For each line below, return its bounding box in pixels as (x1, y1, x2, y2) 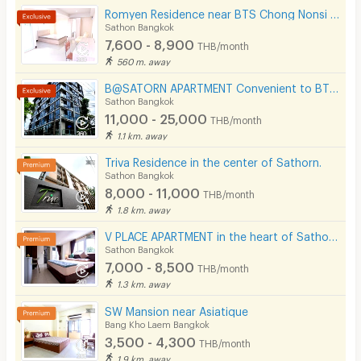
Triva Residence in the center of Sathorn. (105, 156, 322, 165)
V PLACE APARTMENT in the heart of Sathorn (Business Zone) (329, 230, 338, 239)
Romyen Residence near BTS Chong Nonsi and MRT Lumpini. (330, 7, 340, 16)
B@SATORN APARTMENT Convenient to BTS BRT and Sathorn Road (330, 81, 339, 91)
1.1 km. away (117, 131, 168, 139)
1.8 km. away (117, 205, 171, 213)
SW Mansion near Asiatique (105, 304, 249, 313)
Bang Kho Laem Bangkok (105, 318, 210, 326)
